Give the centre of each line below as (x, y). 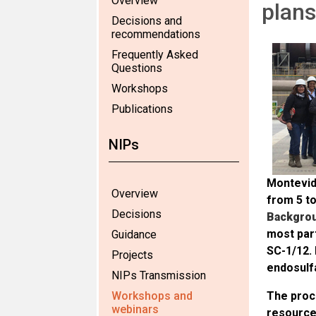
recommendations (156, 34)
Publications (142, 109)
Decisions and (147, 21)
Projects (132, 255)
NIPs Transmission (159, 275)
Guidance (134, 235)
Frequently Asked (155, 55)
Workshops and (152, 296)
